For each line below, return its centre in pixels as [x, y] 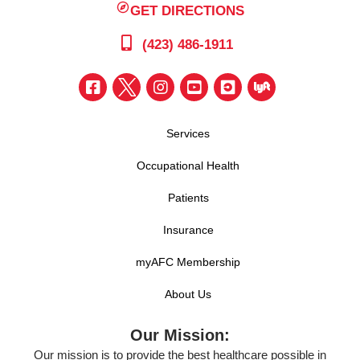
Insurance [188, 230]
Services [188, 134]
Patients [188, 198]
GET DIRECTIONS [188, 10]
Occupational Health [188, 166]
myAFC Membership [188, 262]
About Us [188, 295]
